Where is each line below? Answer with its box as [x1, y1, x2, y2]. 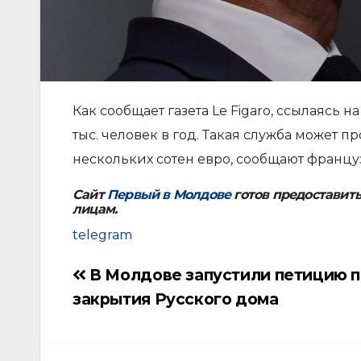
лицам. [73, 201, 118, 217]
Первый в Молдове [107, 186, 231, 202]
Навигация [72, 268, 151, 287]
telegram [73, 226, 132, 243]
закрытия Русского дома [73, 288, 279, 309]
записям [72, 330, 134, 348]
